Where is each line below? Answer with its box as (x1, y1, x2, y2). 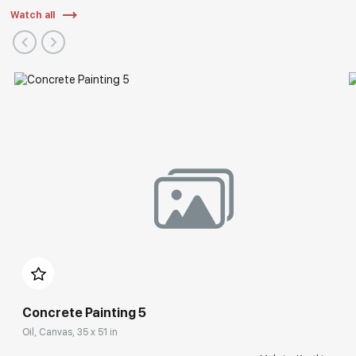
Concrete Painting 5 (22, 305, 147, 321)
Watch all (10, 9, 56, 21)
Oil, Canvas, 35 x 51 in (22, 327, 118, 339)
